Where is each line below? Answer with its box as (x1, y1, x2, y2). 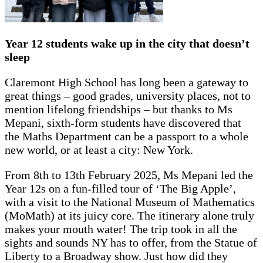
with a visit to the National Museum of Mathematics (5, 195, 255, 209)
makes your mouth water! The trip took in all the (5, 222, 237, 236)
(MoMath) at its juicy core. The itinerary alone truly (5, 209, 254, 222)
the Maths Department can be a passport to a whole (5, 130, 248, 143)
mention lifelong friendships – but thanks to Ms (5, 103, 232, 116)
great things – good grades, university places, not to (5, 89, 251, 103)
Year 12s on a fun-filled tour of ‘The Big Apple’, (5, 182, 236, 195)
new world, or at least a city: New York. (5, 143, 196, 157)
